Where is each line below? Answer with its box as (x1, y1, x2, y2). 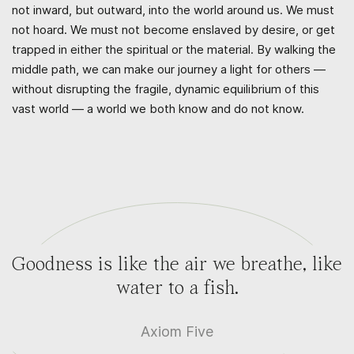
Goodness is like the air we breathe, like (12, 254, 342, 275)
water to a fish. (115, 278, 239, 299)
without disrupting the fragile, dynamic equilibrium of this (12, 81, 319, 96)
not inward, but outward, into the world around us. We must (12, 2, 334, 17)
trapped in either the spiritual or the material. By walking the (12, 41, 336, 57)
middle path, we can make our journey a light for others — (12, 61, 326, 77)
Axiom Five (141, 322, 213, 340)
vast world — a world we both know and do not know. (12, 100, 304, 116)
